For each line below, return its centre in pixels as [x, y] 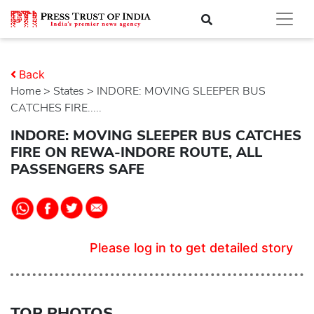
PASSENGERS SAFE [77, 169]
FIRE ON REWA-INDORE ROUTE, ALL [136, 152]
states [72, 91]
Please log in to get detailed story [191, 248]
